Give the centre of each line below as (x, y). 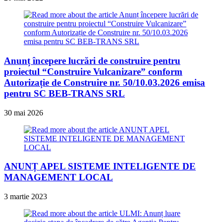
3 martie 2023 (26, 197)
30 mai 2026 (24, 112)
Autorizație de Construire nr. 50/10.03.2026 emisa (105, 82)
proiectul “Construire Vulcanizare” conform (93, 71)
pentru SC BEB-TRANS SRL (64, 93)
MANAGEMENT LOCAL (58, 177)
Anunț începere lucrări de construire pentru (92, 60)
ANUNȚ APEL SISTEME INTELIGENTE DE (100, 166)
